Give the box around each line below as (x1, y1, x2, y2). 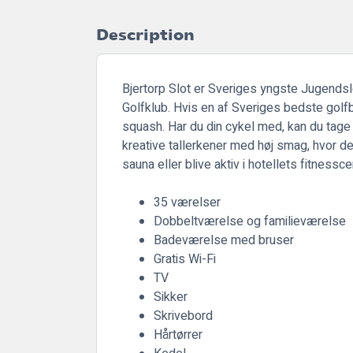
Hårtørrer (154, 325, 203, 344)
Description (96, 25, 195, 44)
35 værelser (154, 192, 221, 212)
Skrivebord (154, 306, 213, 325)
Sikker (154, 287, 188, 307)
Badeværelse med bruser (154, 230, 294, 250)
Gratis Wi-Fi (154, 249, 216, 269)
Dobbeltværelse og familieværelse (154, 211, 346, 231)
